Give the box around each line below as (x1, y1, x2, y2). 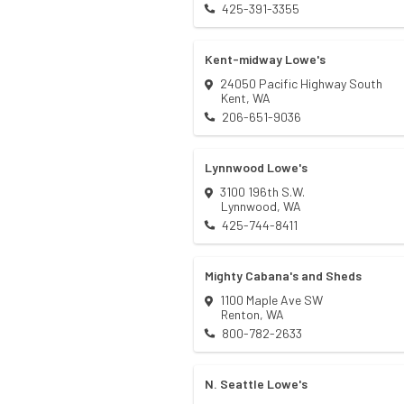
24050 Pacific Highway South (220, 76, 382, 92)
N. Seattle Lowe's (205, 376, 308, 392)
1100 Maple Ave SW (220, 292, 323, 308)
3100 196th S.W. (220, 184, 305, 200)
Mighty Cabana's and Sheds (205, 268, 362, 284)
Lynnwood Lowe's (205, 160, 308, 176)
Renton (221, 307, 260, 323)
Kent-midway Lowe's (205, 51, 326, 68)
